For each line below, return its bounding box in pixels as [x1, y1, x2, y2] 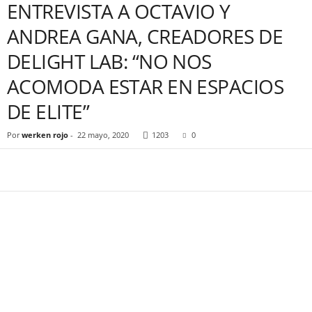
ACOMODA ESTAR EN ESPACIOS [7, 73, 284, 100]
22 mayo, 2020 [77, 130, 129, 140]
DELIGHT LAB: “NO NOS [7, 48, 212, 75]
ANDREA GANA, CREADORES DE [7, 23, 283, 49]
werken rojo [22, 130, 68, 140]
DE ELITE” [7, 98, 89, 125]
